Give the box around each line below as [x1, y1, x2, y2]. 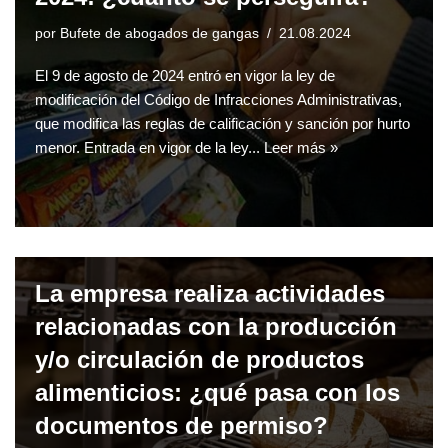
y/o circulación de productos [35, 346, 364, 374]
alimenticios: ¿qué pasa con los [35, 379, 400, 407]
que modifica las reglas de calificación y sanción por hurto [35, 115, 410, 133]
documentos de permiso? [35, 412, 328, 440]
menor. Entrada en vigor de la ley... [35, 139, 264, 157]
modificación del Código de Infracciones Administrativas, [35, 91, 402, 109]
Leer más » [264, 139, 338, 157]
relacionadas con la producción [35, 313, 397, 341]
